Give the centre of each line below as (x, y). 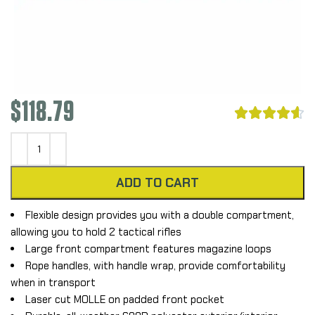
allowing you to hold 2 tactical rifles (96, 232)
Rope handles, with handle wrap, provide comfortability (155, 265)
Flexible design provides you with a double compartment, (160, 215)
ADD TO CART (157, 182)
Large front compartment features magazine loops (148, 249)
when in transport (53, 282)
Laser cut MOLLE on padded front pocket (125, 299)
